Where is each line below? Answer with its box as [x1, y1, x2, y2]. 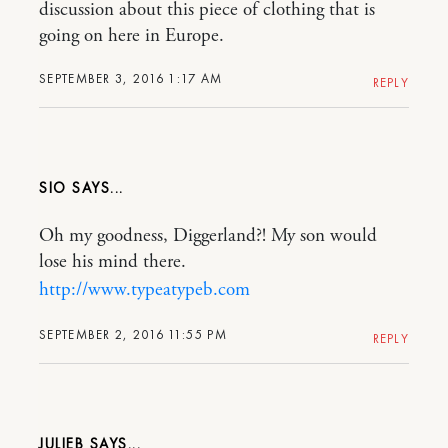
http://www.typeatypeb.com [39, 278, 250, 302]
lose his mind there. [39, 250, 186, 274]
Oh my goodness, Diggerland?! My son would [39, 224, 377, 248]
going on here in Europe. [39, 24, 224, 48]
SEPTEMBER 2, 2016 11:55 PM [39, 326, 227, 343]
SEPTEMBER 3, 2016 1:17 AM [39, 70, 223, 87]
